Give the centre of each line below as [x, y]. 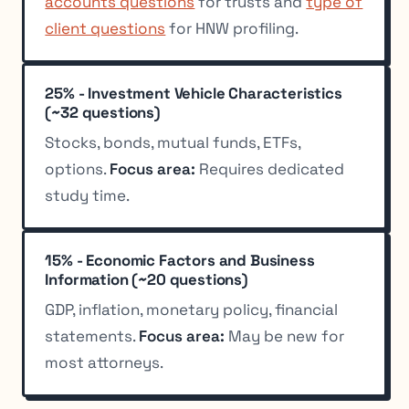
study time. [88, 195]
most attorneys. [105, 362]
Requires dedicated [270, 168]
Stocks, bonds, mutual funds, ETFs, [173, 142]
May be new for [285, 336]
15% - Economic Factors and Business [180, 260]
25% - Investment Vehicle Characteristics [194, 93]
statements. [92, 336]
